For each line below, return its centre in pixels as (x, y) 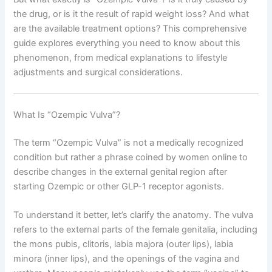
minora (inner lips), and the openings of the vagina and (127, 259)
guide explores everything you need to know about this (127, 43)
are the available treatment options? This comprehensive (130, 28)
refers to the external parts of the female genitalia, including (136, 229)
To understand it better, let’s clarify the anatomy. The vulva (134, 215)
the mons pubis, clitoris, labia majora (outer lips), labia (124, 244)
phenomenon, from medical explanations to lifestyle (121, 57)
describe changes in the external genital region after (121, 172)
